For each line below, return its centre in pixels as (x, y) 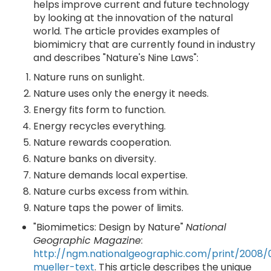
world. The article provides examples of (127, 31)
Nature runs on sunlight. (89, 77)
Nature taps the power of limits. (108, 208)
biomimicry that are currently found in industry (144, 44)
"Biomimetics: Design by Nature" (109, 227)
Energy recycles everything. (100, 126)
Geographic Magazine (87, 240)
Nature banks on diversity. (95, 159)
